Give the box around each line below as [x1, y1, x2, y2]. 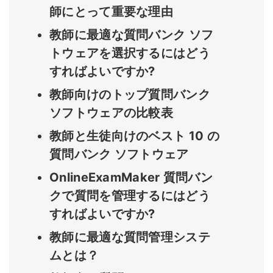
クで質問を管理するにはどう [49, 188, 210, 203]
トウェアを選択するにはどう [49, 45, 210, 60]
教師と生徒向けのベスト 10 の [49, 128, 219, 143]
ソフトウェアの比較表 [49, 105, 173, 120]
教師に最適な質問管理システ [49, 229, 210, 244]
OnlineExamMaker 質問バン [49, 169, 213, 185]
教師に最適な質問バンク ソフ [49, 27, 214, 42]
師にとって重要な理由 [49, 4, 173, 19]
